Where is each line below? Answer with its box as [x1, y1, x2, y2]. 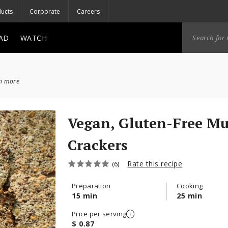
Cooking [177, 181, 203, 190]
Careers [77, 7, 100, 16]
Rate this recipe [127, 159, 183, 168]
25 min [177, 191, 202, 201]
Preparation [72, 181, 111, 190]
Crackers [68, 135, 128, 154]
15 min [72, 191, 97, 201]
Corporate [30, 7, 60, 16]
